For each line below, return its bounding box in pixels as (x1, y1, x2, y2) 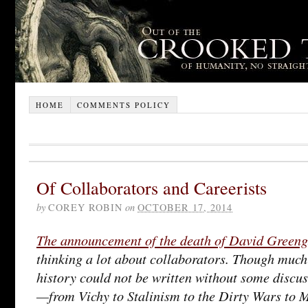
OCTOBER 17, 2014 (137, 200, 232, 214)
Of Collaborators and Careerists (36, 175, 267, 199)
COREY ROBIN (48, 200, 122, 214)
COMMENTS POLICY (76, 99, 170, 110)
